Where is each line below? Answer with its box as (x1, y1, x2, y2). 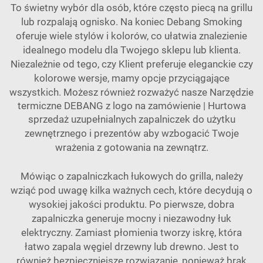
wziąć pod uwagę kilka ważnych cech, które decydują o (11, 184, 252, 196)
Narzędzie (210, 86, 254, 98)
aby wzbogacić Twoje (143, 127, 239, 139)
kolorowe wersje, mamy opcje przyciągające (33, 72, 230, 84)
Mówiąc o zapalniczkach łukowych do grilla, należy (20, 170, 243, 182)
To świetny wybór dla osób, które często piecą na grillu (11, 2, 252, 14)
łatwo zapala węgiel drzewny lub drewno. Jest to (24, 241, 239, 252)
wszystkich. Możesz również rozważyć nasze (9, 86, 210, 98)
